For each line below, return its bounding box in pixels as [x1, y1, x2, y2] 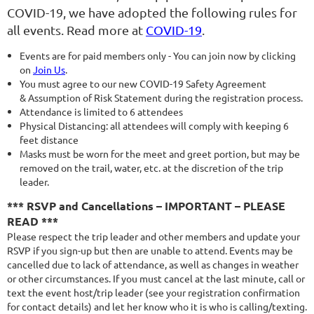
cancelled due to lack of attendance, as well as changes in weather [7, 258, 299, 271]
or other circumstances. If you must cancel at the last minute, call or [7, 272, 305, 285]
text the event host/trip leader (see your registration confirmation [7, 286, 300, 299]
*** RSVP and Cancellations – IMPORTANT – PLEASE [7, 198, 285, 214]
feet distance [20, 133, 78, 146]
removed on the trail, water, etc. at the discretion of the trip [20, 161, 283, 175]
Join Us [33, 63, 65, 76]
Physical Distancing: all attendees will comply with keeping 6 [20, 119, 289, 132]
